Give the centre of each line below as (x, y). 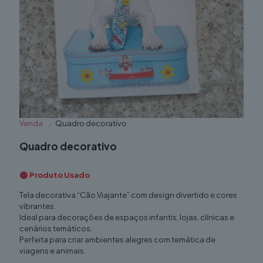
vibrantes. (38, 206)
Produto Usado (59, 175)
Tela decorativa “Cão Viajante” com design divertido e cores (128, 195)
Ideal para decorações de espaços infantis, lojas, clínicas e (127, 218)
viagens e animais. (53, 251)
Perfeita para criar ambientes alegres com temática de (117, 240)
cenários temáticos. (56, 229)
